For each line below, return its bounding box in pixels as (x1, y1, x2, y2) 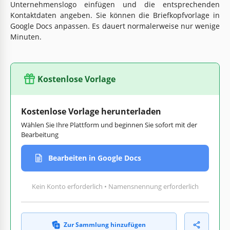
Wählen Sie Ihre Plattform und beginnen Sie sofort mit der (21, 120, 197, 129)
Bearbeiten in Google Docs (48, 153, 141, 163)
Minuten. (10, 31, 42, 42)
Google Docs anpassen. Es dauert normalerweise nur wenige (10, 21, 220, 31)
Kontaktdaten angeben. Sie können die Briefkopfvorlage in (10, 10, 220, 20)
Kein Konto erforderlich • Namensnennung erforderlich (31, 181, 199, 191)
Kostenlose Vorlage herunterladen (21, 105, 161, 117)
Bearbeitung (21, 129, 59, 139)
